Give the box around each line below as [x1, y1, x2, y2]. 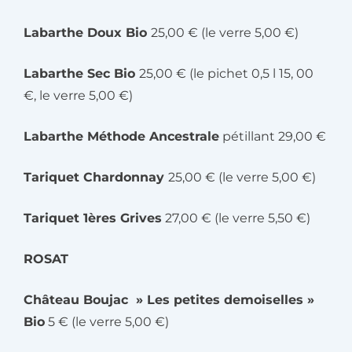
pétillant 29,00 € [219, 129, 326, 144]
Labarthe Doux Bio [24, 25, 151, 40]
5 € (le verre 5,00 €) [45, 314, 169, 329]
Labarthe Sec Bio [24, 66, 139, 81]
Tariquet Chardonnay [24, 170, 168, 185]
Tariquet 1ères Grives [24, 211, 162, 225]
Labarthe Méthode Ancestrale [24, 129, 219, 144]
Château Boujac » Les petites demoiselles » [24, 292, 314, 307]
